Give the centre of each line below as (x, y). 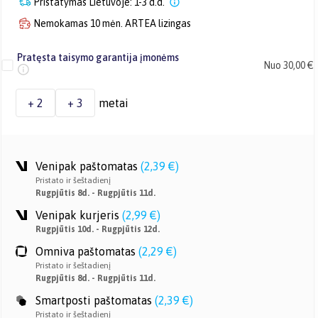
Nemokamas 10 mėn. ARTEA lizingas (112, 23)
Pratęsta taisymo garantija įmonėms (98, 57)
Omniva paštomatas (86, 251)
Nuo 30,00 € (289, 65)
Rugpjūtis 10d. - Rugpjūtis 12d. (98, 229)
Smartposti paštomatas (94, 300)
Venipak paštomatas (87, 166)
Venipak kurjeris (77, 215)
